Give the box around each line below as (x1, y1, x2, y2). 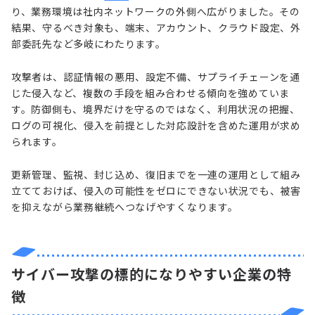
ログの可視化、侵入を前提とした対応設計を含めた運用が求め (11, 117, 301, 132)
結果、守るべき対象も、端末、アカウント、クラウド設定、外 (11, 20, 301, 34)
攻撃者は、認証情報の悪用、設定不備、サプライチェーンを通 (11, 69, 300, 84)
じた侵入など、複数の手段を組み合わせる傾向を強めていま (11, 85, 290, 100)
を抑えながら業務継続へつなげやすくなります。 (11, 199, 238, 214)
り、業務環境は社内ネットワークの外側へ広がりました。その (11, 4, 300, 18)
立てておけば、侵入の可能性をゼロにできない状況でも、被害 (11, 183, 301, 198)
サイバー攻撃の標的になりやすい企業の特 (11, 263, 292, 284)
